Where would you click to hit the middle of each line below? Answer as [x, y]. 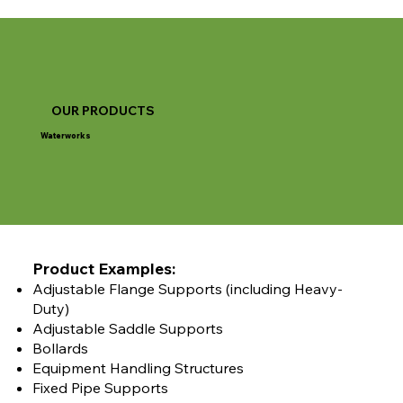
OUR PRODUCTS [103, 110]
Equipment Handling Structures [138, 368]
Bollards [60, 349]
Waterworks [65, 135]
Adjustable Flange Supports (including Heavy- [187, 289]
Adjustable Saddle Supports [127, 329]
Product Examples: [103, 269]
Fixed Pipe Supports [100, 388]
